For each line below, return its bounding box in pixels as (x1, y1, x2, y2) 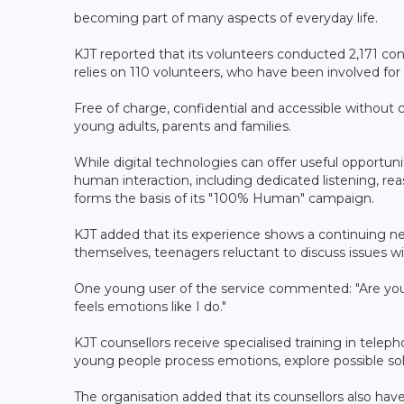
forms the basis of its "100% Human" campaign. (74, 189, 374, 207)
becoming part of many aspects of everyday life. (74, 9, 378, 26)
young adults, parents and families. (74, 117, 291, 134)
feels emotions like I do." (74, 298, 226, 315)
